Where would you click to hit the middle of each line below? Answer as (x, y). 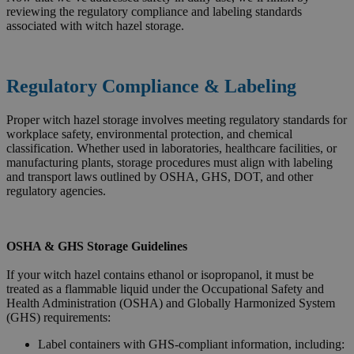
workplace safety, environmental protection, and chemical (149, 134)
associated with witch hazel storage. (95, 26)
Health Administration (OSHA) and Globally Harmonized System (171, 303)
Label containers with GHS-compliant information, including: (191, 345)
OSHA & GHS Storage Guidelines (97, 247)
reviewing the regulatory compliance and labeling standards (154, 12)
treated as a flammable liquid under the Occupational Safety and (165, 289)
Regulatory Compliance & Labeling (151, 87)
